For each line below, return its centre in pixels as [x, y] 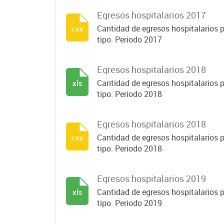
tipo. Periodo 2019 [129, 203]
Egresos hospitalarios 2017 [151, 15]
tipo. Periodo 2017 [129, 39]
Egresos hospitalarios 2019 [151, 178]
